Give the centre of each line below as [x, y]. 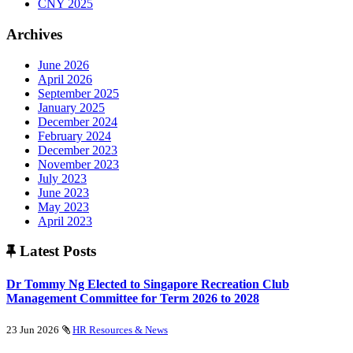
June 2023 [63, 192]
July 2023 [62, 178]
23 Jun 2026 [33, 329]
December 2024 [78, 121]
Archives [34, 34]
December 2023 [78, 150]
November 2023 [78, 164]
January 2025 [71, 107]
